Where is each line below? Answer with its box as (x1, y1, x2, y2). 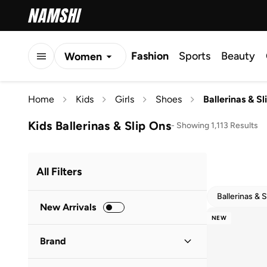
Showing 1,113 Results (176, 120, 258, 131)
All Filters (36, 164, 82, 178)
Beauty (221, 49, 255, 63)
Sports (179, 49, 210, 63)
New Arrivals (40, 201, 96, 213)
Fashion (131, 49, 169, 63)
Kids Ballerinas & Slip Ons (28, 118, 171, 133)
